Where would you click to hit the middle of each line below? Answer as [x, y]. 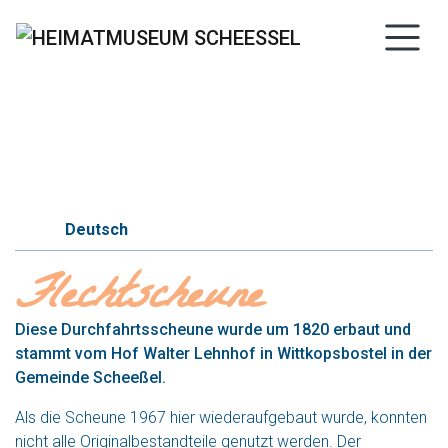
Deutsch [96, 229]
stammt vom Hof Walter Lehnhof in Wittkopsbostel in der [223, 353]
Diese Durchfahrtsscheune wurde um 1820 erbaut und [213, 329]
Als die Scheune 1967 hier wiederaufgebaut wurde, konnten [221, 417]
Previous [65, 90]
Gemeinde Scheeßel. [90, 377]
